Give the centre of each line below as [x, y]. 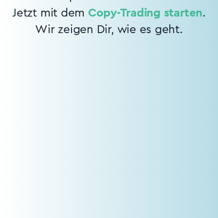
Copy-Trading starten [145, 13]
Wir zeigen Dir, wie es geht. [109, 29]
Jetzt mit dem [50, 13]
